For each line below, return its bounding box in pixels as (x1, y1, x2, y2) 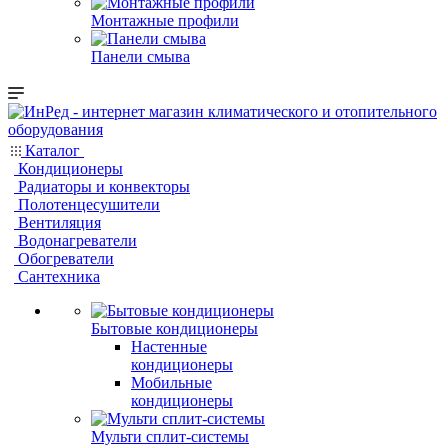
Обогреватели (18, 250, 114, 267)
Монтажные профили (91, 12, 239, 29)
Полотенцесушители (18, 196, 160, 213)
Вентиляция (18, 214, 101, 231)
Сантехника (18, 268, 100, 285)
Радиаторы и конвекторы (18, 178, 190, 195)
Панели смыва (91, 48, 190, 65)
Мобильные (131, 374, 212, 391)
